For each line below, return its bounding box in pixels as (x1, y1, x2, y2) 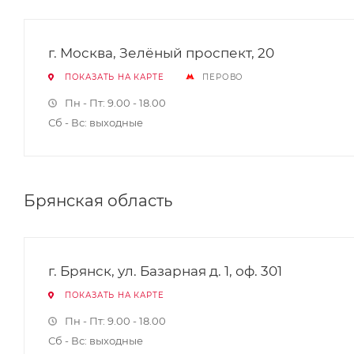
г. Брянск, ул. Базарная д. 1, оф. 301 (48, 263, 282, 279)
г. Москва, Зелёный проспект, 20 (48, 45, 274, 61)
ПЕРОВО (202, 72, 244, 82)
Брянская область (24, 191, 172, 210)
